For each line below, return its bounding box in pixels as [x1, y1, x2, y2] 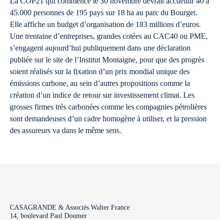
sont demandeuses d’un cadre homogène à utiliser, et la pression [10, 114, 207, 123]
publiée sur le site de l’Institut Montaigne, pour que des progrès [10, 55, 204, 64]
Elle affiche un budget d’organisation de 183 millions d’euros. [10, 20, 201, 28]
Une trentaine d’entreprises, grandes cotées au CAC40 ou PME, [10, 32, 208, 40]
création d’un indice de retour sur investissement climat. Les [10, 91, 194, 99]
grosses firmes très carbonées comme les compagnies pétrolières [10, 103, 207, 111]
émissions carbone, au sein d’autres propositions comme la [10, 79, 190, 87]
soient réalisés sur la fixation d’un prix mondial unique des [10, 67, 190, 76]
